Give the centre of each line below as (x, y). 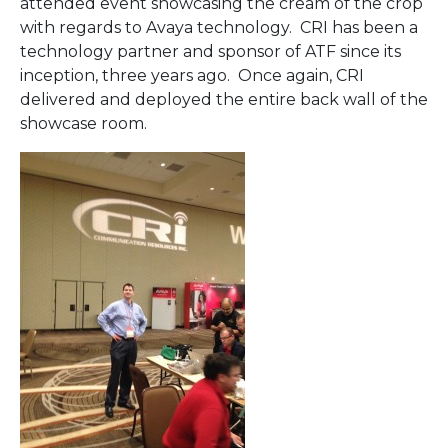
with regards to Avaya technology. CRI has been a (219, 27)
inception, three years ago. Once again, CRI (192, 75)
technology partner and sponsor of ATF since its (210, 51)
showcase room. (83, 123)
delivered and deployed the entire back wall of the (224, 99)
